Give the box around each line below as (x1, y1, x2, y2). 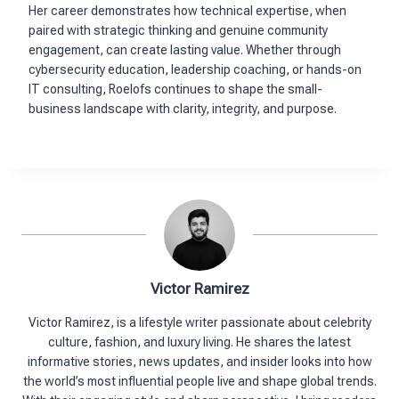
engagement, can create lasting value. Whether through (28, 43, 341, 58)
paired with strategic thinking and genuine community (28, 23, 328, 38)
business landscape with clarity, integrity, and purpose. (28, 102, 337, 117)
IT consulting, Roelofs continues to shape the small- (28, 82, 322, 97)
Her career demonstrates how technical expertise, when (28, 4, 346, 19)
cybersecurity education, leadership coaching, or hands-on (28, 62, 362, 77)
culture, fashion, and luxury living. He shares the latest (48, 335, 351, 350)
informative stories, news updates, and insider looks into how (27, 354, 372, 370)
